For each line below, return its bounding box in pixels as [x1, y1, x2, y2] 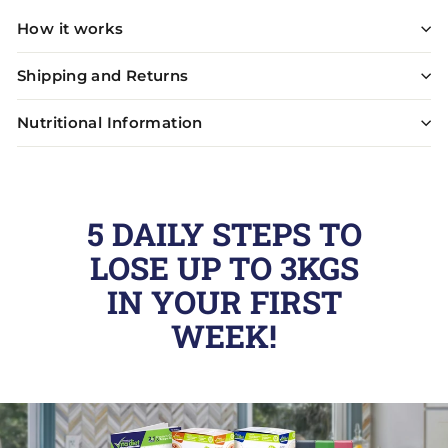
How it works [17, 19, 124, 38]
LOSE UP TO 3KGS [89, 247, 359, 289]
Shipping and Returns [17, 66, 189, 85]
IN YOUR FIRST [106, 281, 342, 323]
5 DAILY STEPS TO [86, 213, 362, 255]
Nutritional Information [17, 113, 203, 132]
